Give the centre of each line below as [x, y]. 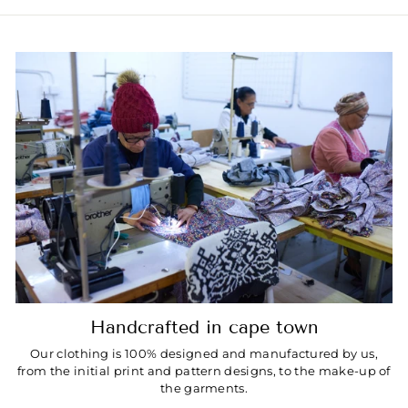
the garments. [204, 388]
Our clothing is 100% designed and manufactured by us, [204, 353]
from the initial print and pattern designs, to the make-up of [204, 371]
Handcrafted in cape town [204, 326]
